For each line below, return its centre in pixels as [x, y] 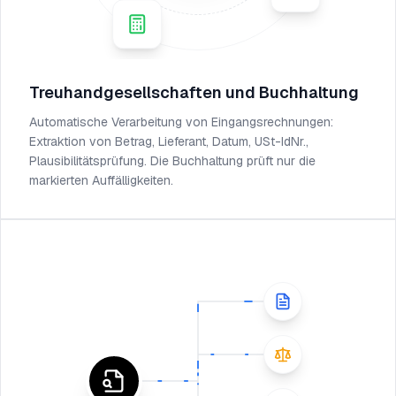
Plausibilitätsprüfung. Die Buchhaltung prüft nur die [172, 161]
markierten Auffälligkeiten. [101, 180]
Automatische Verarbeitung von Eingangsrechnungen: [181, 122]
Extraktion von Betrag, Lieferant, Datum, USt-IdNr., [169, 141]
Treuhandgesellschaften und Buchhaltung [194, 92]
